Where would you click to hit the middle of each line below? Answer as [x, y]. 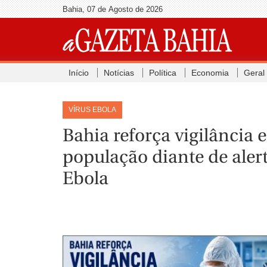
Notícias [119, 73]
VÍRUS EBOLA [92, 109]
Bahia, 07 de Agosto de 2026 [112, 9]
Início [78, 73]
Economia [210, 73]
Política [162, 73]
